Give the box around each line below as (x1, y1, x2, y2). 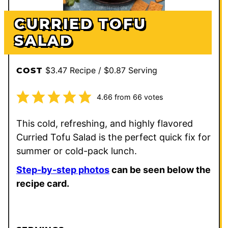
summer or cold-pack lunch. (16, 145, 139, 156)
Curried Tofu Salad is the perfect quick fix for (16, 131, 211, 142)
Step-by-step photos (16, 164, 109, 175)
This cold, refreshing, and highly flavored (16, 118, 193, 129)
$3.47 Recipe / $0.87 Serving (45, 65, 157, 75)
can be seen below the (109, 164, 211, 175)
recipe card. (16, 178, 69, 189)
